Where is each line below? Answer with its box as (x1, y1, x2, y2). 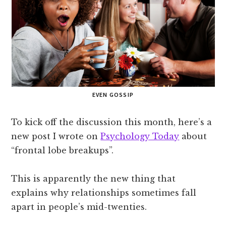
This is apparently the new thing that (11, 173, 176, 184)
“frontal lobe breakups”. (11, 145, 114, 155)
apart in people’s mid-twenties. (11, 201, 147, 212)
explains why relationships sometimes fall (11, 187, 197, 198)
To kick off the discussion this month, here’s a (11, 117, 212, 127)
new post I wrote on (11, 131, 101, 141)
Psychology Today (100, 131, 180, 141)
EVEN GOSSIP (92, 90, 134, 98)
